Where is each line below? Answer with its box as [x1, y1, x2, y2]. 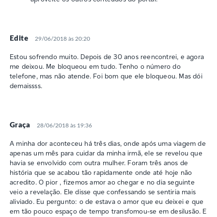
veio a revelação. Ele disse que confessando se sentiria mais [10, 187, 196, 196]
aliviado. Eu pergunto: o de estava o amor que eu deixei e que [10, 197, 204, 206]
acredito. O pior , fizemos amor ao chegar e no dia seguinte [10, 177, 195, 186]
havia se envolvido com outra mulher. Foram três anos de [10, 158, 188, 167]
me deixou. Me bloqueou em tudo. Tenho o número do [10, 62, 181, 71]
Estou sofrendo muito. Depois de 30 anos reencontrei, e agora [10, 52, 204, 61]
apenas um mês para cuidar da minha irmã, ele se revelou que [10, 148, 202, 157]
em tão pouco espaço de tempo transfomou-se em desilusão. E [10, 206, 207, 216]
